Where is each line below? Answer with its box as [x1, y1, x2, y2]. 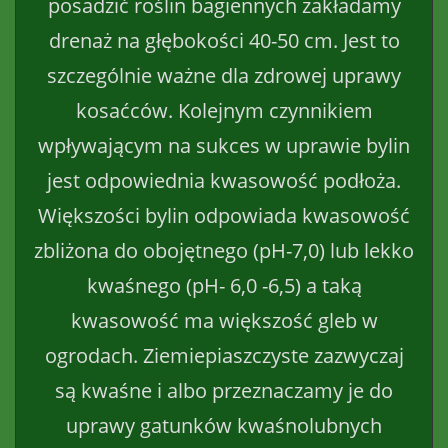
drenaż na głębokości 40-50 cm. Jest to [48, 26, 400, 54]
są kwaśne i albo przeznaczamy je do [55, 376, 393, 404]
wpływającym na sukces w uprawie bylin [38, 131, 410, 159]
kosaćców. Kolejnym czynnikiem [75, 96, 373, 124]
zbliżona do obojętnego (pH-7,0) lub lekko [34, 236, 414, 264]
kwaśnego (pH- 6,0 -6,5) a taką [86, 271, 362, 299]
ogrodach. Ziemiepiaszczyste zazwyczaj [44, 341, 404, 369]
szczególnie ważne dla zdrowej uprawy [47, 61, 401, 89]
